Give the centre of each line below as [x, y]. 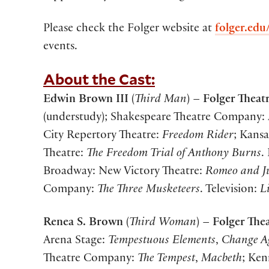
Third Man [161, 101]
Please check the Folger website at [129, 29]
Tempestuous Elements [162, 242]
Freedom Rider [198, 137]
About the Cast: [99, 79]
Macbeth [222, 260]
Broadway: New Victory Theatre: [124, 173]
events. [60, 47]
